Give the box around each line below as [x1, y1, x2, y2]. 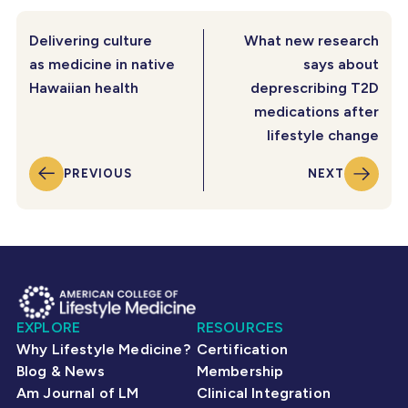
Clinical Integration [196, 383, 331, 402]
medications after [254, 102, 379, 120]
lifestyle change [267, 126, 379, 144]
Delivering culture [29, 31, 152, 49]
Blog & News [16, 362, 105, 380]
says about [303, 55, 379, 73]
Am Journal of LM [16, 383, 139, 402]
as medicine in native [29, 55, 175, 73]
